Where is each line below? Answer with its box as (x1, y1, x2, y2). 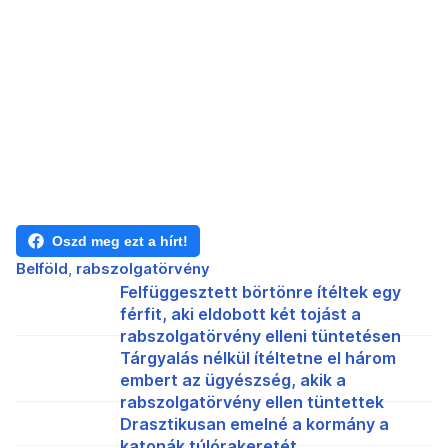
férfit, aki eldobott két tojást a (120, 304, 361, 325)
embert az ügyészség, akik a (120, 370, 346, 391)
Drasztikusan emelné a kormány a (120, 414, 389, 435)
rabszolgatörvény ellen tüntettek (120, 392, 384, 413)
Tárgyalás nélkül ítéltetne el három (120, 348, 396, 369)
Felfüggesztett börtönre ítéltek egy (120, 282, 401, 303)
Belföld (16, 259, 68, 279)
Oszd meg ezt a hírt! (52, 233, 188, 250)
